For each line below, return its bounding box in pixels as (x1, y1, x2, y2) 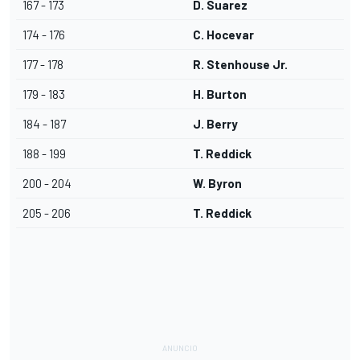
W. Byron (193, 176, 242, 191)
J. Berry (193, 117, 238, 132)
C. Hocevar (193, 27, 254, 43)
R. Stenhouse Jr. (193, 57, 288, 72)
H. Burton (193, 87, 247, 102)
